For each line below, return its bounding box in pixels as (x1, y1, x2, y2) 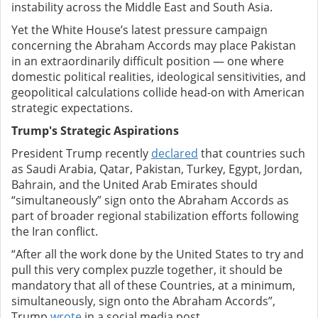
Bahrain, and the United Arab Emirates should (11, 177, 258, 193)
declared (151, 146, 198, 162)
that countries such (198, 146, 305, 162)
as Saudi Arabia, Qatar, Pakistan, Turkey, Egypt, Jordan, (11, 161, 302, 177)
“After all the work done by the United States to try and (11, 246, 304, 263)
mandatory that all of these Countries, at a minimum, (11, 278, 295, 294)
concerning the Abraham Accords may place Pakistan (11, 38, 296, 54)
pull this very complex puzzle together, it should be (11, 262, 283, 278)
